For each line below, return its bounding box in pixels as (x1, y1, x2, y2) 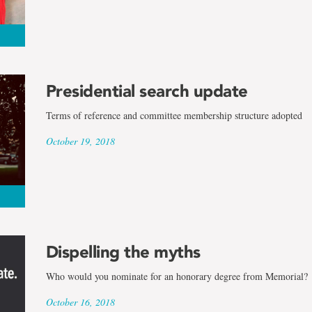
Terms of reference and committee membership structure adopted (45, 109, 302, 123)
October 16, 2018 (45, 295, 115, 309)
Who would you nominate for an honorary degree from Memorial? (45, 269, 308, 283)
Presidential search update (45, 81, 248, 102)
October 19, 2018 (45, 134, 115, 148)
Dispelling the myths (45, 241, 201, 262)
